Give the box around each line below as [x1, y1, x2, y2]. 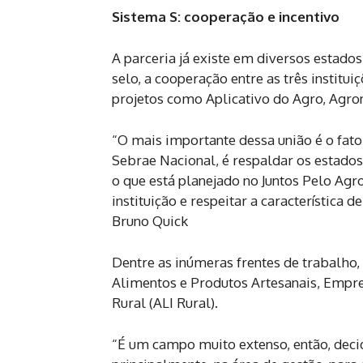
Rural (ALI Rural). [112, 294, 218, 312]
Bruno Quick [112, 212, 188, 230]
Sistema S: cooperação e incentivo [112, 8, 340, 26]
